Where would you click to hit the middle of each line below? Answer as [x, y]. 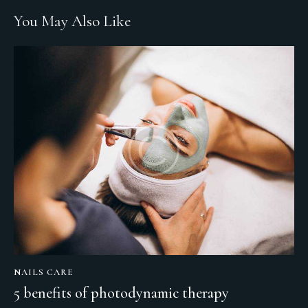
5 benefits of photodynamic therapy [121, 293]
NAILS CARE [44, 273]
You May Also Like [73, 21]
